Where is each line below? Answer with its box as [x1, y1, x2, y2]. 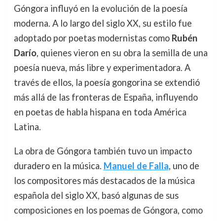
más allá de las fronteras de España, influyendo [13, 92, 198, 103]
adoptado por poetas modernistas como [13, 33, 172, 44]
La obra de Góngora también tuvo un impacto [13, 145, 192, 156]
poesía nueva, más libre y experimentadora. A [13, 62, 190, 74]
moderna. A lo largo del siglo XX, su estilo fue [13, 18, 192, 29]
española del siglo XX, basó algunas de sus [13, 189, 179, 201]
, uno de [168, 160, 199, 171]
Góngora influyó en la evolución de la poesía [13, 3, 187, 14]
